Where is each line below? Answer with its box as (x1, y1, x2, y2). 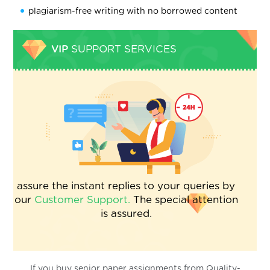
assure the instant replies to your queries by (17, 181, 235, 192)
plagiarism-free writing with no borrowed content (28, 7, 238, 16)
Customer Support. (34, 195, 130, 206)
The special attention (130, 195, 238, 206)
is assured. (100, 209, 152, 219)
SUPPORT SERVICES (68, 44, 177, 55)
